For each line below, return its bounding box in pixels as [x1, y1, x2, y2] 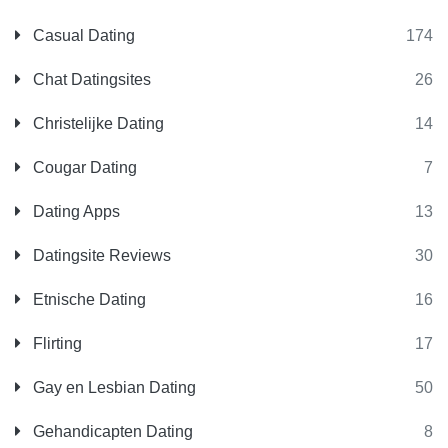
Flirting [29, 334, 82, 352]
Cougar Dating [29, 158, 137, 176]
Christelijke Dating [29, 114, 164, 132]
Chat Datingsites [29, 70, 151, 88]
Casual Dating [29, 26, 135, 44]
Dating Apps [29, 202, 120, 220]
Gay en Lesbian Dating [29, 378, 196, 396]
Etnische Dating [29, 290, 146, 308]
